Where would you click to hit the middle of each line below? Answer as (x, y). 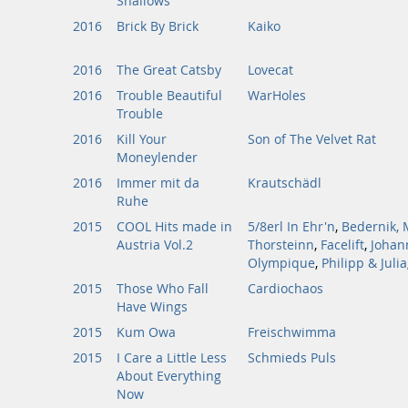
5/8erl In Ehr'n (291, 227)
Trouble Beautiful (169, 96)
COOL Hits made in (174, 227)
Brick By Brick (158, 26)
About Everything (169, 376)
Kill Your (142, 139)
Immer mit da (158, 183)
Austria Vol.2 (155, 245)
